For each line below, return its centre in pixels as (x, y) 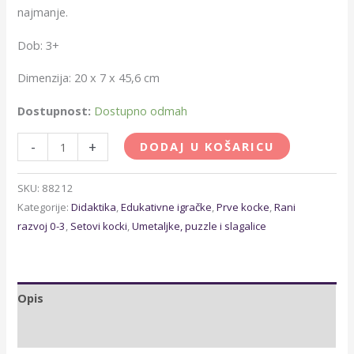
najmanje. (43, 11)
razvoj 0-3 (42, 226)
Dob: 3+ (39, 45)
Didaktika (94, 207)
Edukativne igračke (167, 207)
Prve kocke (243, 207)
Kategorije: (45, 207)
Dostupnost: (55, 110)
